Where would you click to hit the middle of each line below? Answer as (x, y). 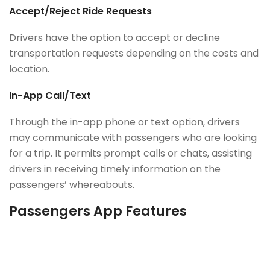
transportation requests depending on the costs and (134, 54)
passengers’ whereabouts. (72, 185)
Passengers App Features (98, 212)
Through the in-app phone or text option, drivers (124, 122)
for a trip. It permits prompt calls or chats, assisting (130, 154)
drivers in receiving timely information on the (115, 169)
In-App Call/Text (50, 96)
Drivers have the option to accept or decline (115, 38)
